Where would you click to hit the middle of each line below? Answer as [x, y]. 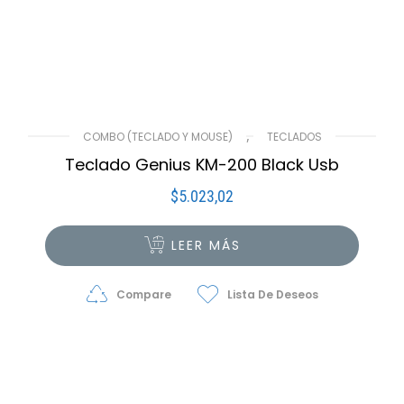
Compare [143, 294]
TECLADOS [294, 137]
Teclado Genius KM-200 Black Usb [202, 165]
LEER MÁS [207, 245]
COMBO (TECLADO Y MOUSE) [157, 137]
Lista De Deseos [272, 294]
